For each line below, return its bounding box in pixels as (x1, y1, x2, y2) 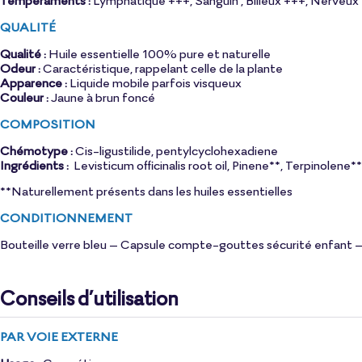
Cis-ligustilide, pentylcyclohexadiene (73, 141, 278, 158)
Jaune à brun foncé (48, 88, 155, 105)
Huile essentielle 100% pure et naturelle (46, 44, 271, 61)
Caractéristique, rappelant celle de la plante (40, 59, 283, 76)
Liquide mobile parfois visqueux (67, 74, 242, 90)
